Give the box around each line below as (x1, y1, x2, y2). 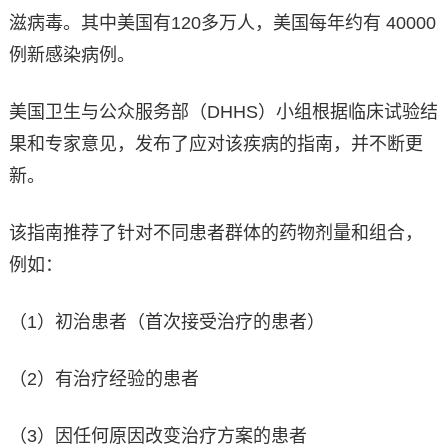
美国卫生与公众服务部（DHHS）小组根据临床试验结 (8, 102, 438, 123)
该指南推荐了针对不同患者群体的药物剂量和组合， (8, 223, 423, 244)
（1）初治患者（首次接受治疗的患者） (8, 312, 325, 333)
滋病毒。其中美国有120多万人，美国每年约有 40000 (8, 13, 436, 34)
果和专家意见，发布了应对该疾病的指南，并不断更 (8, 134, 423, 155)
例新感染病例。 (8, 45, 135, 66)
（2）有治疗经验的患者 (8, 369, 199, 390)
